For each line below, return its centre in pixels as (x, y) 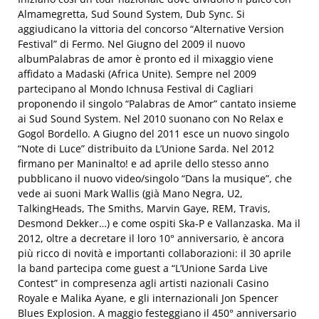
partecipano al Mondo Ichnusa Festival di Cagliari (136, 89)
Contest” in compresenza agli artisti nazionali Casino (143, 283)
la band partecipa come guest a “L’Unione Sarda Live (143, 268)
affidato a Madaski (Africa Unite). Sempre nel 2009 (137, 74)
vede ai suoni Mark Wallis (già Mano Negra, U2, (130, 193)
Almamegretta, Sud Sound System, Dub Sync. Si (131, 14)
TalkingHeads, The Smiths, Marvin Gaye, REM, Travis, (144, 208)
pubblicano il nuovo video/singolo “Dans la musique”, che (155, 178)
